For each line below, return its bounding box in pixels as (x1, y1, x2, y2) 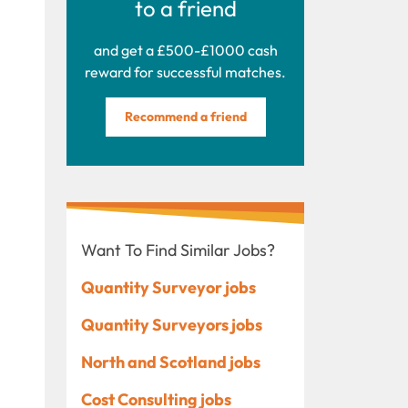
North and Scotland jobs (81, 351, 260, 372)
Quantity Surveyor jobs (81, 276, 256, 298)
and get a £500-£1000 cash (93, 40, 278, 59)
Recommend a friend (124, 107, 247, 125)
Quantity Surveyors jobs (81, 313, 262, 335)
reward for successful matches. (85, 62, 286, 81)
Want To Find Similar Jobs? (81, 239, 275, 260)
